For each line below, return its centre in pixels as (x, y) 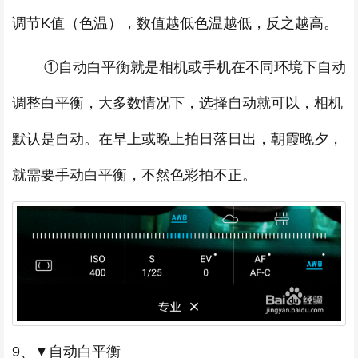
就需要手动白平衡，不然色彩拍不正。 (136, 175)
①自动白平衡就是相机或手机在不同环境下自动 (179, 67)
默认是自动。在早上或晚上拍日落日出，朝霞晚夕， (177, 139)
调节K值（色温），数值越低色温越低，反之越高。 (175, 23)
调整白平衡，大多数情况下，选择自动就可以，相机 (177, 103)
